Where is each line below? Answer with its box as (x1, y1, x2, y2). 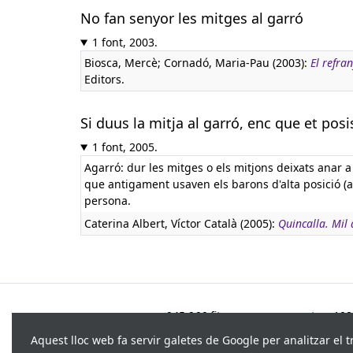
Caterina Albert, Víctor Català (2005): (84, 216, 278, 231)
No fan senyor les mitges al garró (80, 9, 303, 28)
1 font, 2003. (91, 35, 158, 50)
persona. (84, 193, 131, 208)
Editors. (84, 72, 124, 87)
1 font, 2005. (91, 139, 158, 154)
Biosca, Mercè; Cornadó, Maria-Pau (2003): (84, 55, 310, 70)
